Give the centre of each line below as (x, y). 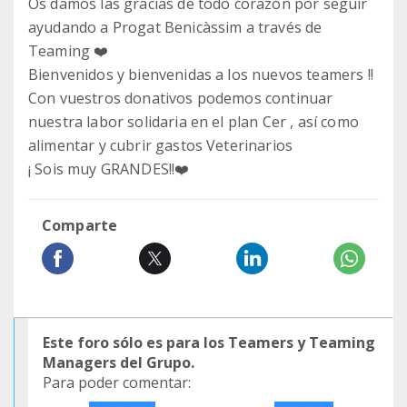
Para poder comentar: (117, 382)
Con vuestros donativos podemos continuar (181, 98)
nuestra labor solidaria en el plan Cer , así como (194, 122)
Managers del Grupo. (119, 362)
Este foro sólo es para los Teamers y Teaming (209, 342)
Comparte (80, 225)
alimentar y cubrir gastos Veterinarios (161, 145)
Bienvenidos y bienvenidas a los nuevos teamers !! (201, 74)
